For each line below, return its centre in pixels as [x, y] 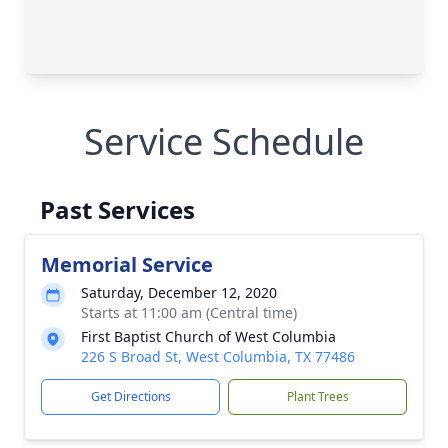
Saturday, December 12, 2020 [179, 292]
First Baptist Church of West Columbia [208, 336]
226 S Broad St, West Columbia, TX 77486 [218, 356]
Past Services [117, 209]
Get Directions [130, 396]
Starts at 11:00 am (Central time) [189, 312]
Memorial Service [127, 264]
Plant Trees [317, 396]
